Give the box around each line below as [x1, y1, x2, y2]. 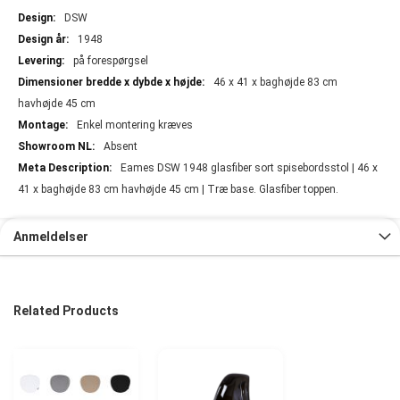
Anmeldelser [13, 229, 88, 244]
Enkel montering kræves [77, 118, 193, 131]
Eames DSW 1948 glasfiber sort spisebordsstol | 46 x [121, 161, 378, 174]
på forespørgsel [73, 54, 148, 67]
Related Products [13, 303, 119, 318]
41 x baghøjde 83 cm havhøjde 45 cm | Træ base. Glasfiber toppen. [18, 182, 338, 196]
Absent [104, 139, 137, 153]
